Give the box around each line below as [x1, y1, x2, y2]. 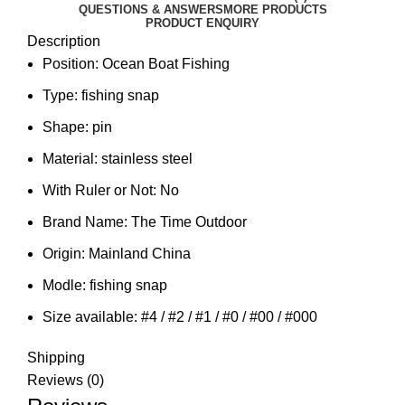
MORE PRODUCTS [222, 3, 327, 17]
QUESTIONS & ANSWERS [78, 3, 223, 17]
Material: [42, 151, 101, 167]
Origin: [42, 246, 89, 262]
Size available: [42, 309, 141, 325]
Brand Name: [42, 214, 131, 231]
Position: [42, 56, 102, 72]
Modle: [42, 278, 89, 294]
